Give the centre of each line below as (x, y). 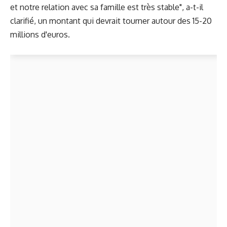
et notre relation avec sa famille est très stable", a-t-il (107, 7)
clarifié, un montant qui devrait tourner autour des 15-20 (111, 21)
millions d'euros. (40, 35)
